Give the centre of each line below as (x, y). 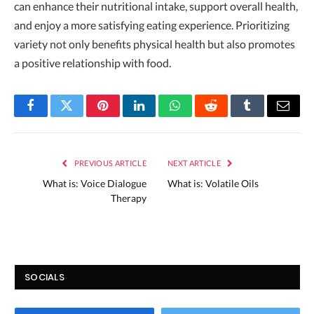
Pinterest (124, 116)
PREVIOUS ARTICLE (109, 163)
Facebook (54, 116)
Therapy (129, 198)
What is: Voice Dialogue (95, 183)
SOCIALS (45, 277)
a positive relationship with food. (93, 62)
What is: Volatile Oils (213, 183)
